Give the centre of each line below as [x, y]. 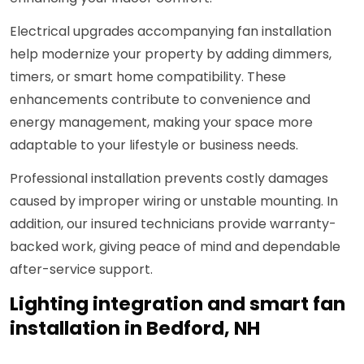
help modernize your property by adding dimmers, [171, 54]
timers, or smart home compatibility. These [148, 77]
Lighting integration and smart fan [178, 304]
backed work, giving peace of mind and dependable [175, 247]
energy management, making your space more [161, 123]
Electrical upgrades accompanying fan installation [171, 32]
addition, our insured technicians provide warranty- [173, 224]
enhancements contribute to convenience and [160, 100]
